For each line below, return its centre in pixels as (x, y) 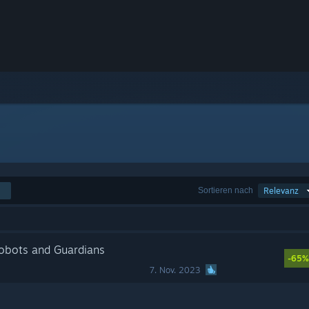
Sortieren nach (226, 190)
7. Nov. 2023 (175, 270)
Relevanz (281, 191)
